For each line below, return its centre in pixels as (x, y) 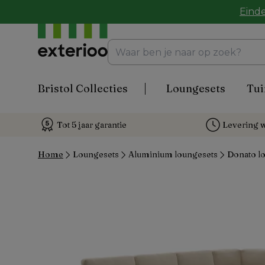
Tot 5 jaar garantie (92, 125)
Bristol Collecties (83, 88)
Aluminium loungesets (173, 154)
